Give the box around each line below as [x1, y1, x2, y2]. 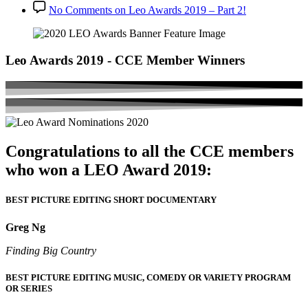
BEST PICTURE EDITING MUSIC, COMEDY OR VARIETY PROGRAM [5, 272, 291, 283]
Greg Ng [5, 221, 45, 233]
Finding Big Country [5, 244, 99, 256]
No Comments [49, 4, 112, 16]
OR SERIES [5, 283, 52, 294]
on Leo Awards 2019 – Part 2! [112, 4, 246, 16]
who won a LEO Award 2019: [5, 161, 212, 179]
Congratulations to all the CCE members [5, 142, 294, 161]
